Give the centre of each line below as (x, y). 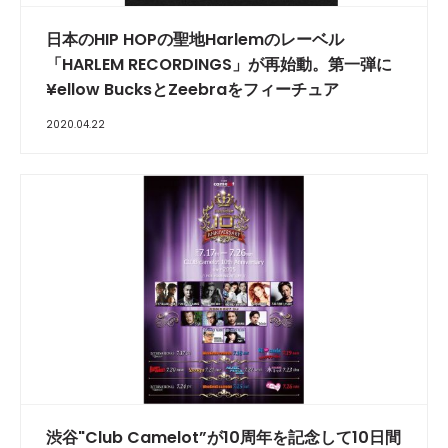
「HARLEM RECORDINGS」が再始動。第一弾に (219, 65)
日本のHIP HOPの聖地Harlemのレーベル (195, 40)
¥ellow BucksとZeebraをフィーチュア (192, 90)
